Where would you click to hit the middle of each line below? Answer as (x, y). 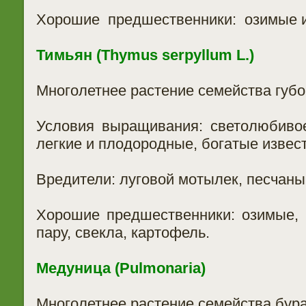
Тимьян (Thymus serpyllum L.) (145, 55)
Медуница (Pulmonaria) (121, 268)
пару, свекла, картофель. (123, 233)
